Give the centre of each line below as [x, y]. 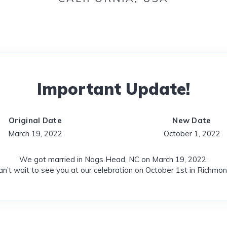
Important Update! [113, 89]
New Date [192, 120]
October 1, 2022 [192, 134]
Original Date [35, 120]
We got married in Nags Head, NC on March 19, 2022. [113, 159]
